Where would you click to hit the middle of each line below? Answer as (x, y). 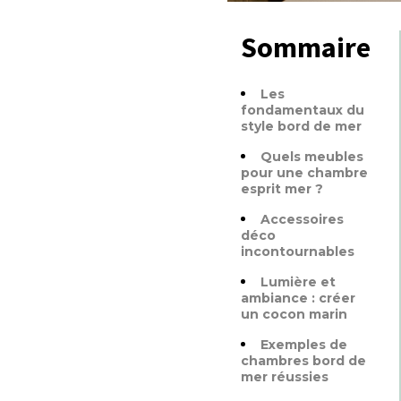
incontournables (298, 252)
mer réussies (285, 377)
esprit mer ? (282, 189)
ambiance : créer (298, 298)
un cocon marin (294, 314)
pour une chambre (304, 173)
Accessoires (302, 219)
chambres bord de (303, 361)
